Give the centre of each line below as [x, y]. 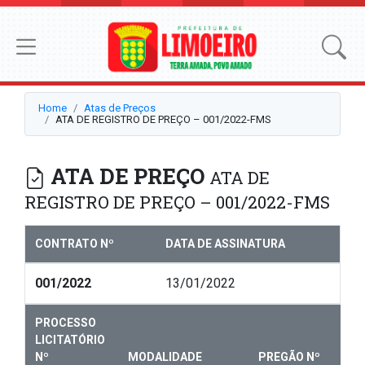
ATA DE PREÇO [128, 176]
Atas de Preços [120, 108]
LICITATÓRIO [70, 340]
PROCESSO [66, 323]
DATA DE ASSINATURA [225, 244]
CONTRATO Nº [75, 244]
